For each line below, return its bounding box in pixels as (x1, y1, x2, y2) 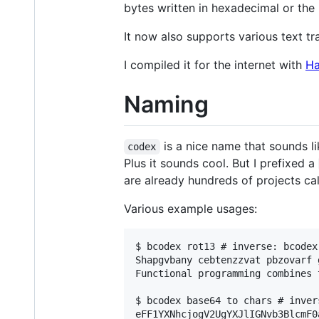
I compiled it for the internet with (124, 57, 305, 72)
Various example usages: (124, 202, 257, 216)
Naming (124, 90, 209, 118)
